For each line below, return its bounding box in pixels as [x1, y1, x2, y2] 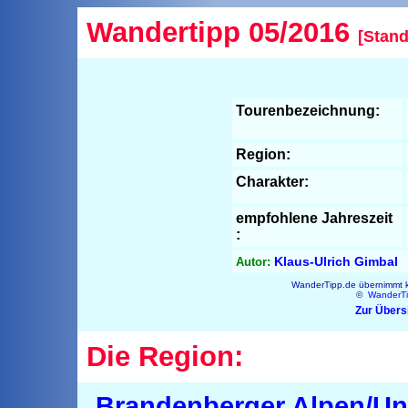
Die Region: [87, 341, 243, 372]
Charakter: [236, 174, 309, 189]
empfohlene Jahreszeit [236, 210, 393, 226]
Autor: [236, 255, 270, 269]
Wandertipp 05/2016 [87, 16, 358, 48]
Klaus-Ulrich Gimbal [270, 254, 398, 269]
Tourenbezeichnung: [236, 103, 380, 118]
